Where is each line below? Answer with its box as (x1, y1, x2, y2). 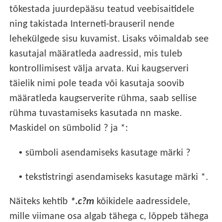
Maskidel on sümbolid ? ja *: (9, 123, 128, 134)
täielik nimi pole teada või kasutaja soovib (9, 79, 185, 89)
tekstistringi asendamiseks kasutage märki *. (25, 172, 209, 182)
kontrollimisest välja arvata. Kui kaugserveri (9, 64, 189, 74)
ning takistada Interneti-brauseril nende (9, 19, 175, 30)
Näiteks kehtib (9, 196, 71, 207)
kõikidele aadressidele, (94, 196, 191, 207)
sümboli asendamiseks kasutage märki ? (25, 148, 191, 158)
